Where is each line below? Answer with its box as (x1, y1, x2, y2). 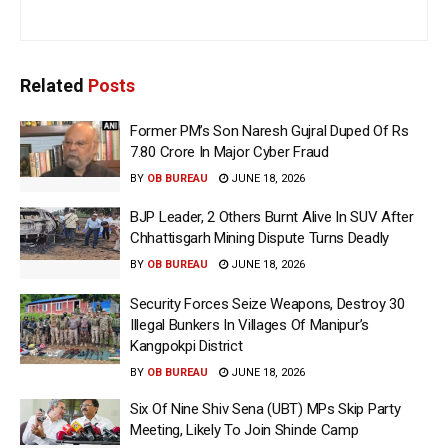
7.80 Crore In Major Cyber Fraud (130, 142, 329, 161)
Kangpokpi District (130, 336, 243, 355)
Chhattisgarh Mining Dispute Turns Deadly (130, 229, 389, 248)
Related (20, 74, 84, 96)
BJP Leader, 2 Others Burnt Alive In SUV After (130, 208, 414, 227)
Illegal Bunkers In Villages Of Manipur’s (130, 315, 369, 334)
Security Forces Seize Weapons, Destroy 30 (130, 294, 405, 313)
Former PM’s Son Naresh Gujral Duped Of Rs (130, 121, 409, 140)
